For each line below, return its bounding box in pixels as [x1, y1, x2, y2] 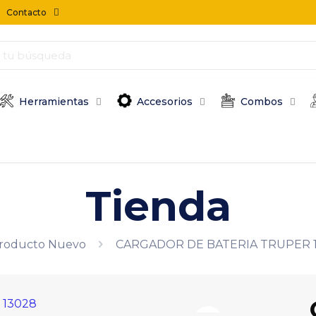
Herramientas [19, 95, 90, 108]
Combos [241, 95, 284, 108]
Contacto [6, 6, 47, 18]
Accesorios [137, 95, 193, 108]
